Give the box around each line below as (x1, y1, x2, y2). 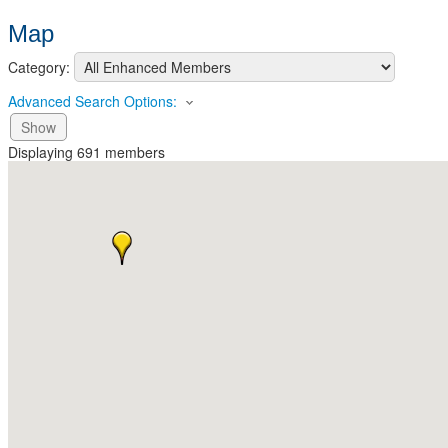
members (101, 142, 165, 163)
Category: (8, 57, 70, 77)
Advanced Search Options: (8, 91, 177, 111)
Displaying (8, 142, 77, 163)
